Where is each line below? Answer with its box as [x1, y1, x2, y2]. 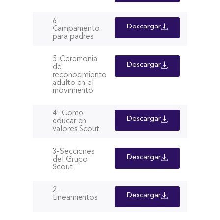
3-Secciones [53, 148, 95, 156]
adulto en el [53, 79, 94, 87]
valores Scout [53, 125, 100, 134]
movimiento [53, 87, 94, 95]
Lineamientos [53, 194, 98, 202]
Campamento [53, 25, 100, 33]
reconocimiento [53, 71, 107, 80]
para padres [53, 33, 94, 41]
